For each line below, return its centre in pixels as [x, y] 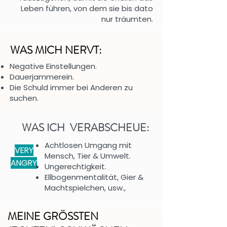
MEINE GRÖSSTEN [53, 216]
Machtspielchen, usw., [85, 188]
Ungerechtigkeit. [75, 166]
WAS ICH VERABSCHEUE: [86, 128]
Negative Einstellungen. [53, 66]
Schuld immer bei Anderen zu [78, 87]
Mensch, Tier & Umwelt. [88, 156]
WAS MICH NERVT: [56, 50]
